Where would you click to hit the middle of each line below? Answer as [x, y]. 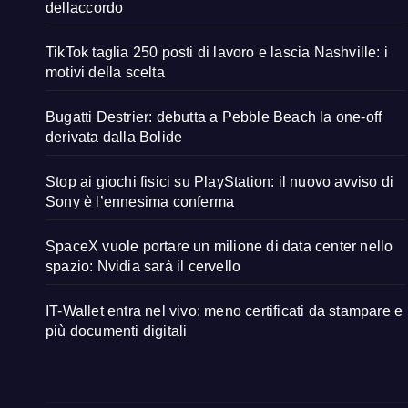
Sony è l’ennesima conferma [140, 202]
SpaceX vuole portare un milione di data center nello [219, 247]
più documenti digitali [117, 331]
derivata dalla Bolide [114, 138]
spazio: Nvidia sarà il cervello [143, 267]
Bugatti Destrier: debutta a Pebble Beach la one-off [214, 117]
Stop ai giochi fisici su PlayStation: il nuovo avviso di [220, 182]
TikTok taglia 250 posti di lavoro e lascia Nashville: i [217, 53]
